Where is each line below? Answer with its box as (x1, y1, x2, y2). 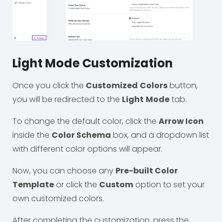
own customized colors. (12, 193, 104, 204)
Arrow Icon (159, 115, 204, 127)
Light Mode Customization (12, 55, 173, 71)
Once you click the (12, 80, 86, 91)
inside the (12, 129, 52, 141)
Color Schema (52, 129, 111, 141)
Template (12, 179, 54, 190)
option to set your (133, 179, 205, 190)
